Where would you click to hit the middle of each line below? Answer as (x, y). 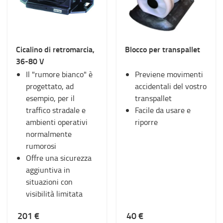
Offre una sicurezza (59, 158)
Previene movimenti (169, 74)
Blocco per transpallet (163, 49)
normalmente (49, 134)
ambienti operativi (57, 122)
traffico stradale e (56, 110)
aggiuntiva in (48, 170)
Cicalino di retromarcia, (55, 49)
